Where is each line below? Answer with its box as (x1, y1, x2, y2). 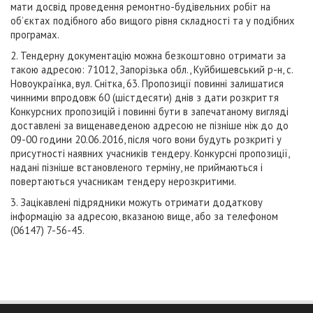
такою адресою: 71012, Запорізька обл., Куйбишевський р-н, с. (10, 63, 293, 76)
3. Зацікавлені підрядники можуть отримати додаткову (10, 196, 263, 209)
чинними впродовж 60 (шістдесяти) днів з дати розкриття (10, 91, 279, 104)
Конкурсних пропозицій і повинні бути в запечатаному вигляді (10, 105, 289, 118)
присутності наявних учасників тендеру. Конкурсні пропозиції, (10, 147, 289, 160)
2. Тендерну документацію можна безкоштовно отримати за (10, 49, 286, 62)
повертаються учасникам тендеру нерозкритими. (10, 175, 236, 188)
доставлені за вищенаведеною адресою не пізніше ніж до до (10, 119, 289, 132)
